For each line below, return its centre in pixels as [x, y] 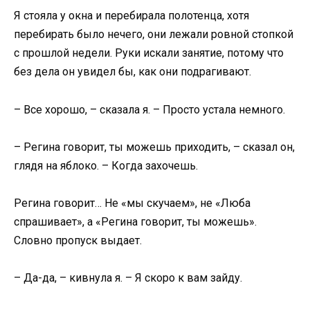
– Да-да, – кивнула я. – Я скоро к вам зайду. [128, 278]
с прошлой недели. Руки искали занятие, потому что [149, 53]
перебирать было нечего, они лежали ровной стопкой [154, 35]
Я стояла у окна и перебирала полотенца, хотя [131, 16]
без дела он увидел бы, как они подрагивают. [133, 72]
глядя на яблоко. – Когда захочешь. [106, 165]
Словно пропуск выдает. [78, 240]
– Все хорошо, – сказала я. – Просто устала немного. [149, 109]
